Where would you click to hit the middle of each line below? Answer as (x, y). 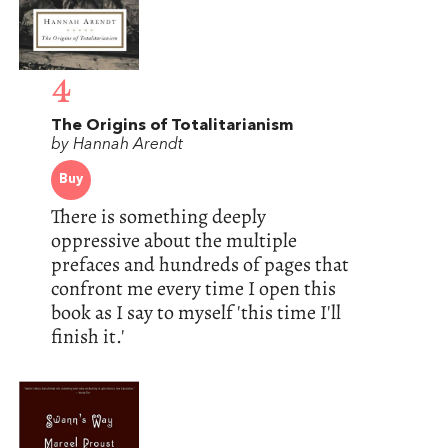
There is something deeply (158, 217)
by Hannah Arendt (116, 145)
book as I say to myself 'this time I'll (195, 313)
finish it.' (87, 337)
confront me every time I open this (193, 289)
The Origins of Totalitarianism (171, 126)
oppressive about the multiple (173, 241)
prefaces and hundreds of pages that (199, 265)
